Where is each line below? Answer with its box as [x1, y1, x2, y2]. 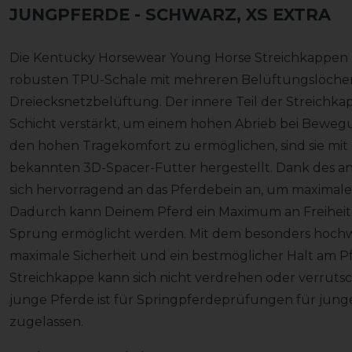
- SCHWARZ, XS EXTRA [134, 5, 331, 25]
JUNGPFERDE [9, 5, 134, 25]
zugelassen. [9, 314, 83, 330]
